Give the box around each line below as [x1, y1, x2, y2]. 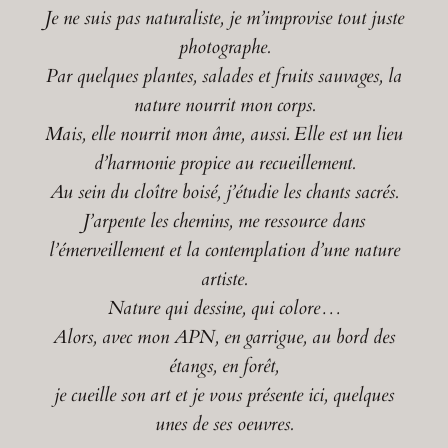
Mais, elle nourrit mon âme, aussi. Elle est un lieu [45, 120, 403, 147]
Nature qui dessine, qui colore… [107, 294, 341, 321]
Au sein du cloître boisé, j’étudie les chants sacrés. [50, 178, 398, 205]
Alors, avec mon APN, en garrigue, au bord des [53, 323, 395, 350]
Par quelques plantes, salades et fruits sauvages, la [46, 62, 402, 89]
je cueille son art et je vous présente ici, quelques [54, 381, 394, 408]
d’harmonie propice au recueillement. [93, 149, 355, 176]
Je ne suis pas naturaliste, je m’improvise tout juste [44, 4, 404, 31]
